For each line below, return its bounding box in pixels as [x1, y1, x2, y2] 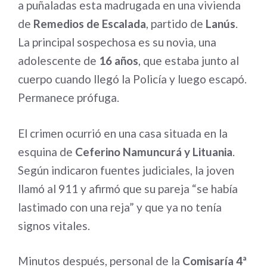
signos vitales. [18, 218, 90, 232]
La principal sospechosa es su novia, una [18, 35, 216, 49]
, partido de [146, 17, 206, 30]
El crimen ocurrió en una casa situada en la [18, 126, 228, 140]
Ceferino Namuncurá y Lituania [75, 144, 232, 159]
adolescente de [18, 54, 99, 67]
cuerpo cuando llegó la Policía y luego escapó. [18, 72, 247, 86]
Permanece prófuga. [18, 91, 119, 104]
